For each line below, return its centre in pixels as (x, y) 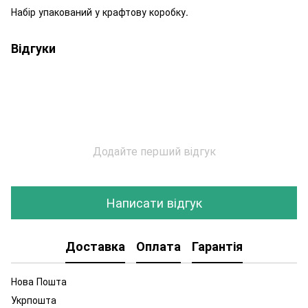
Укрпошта (34, 299)
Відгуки (33, 48)
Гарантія (217, 246)
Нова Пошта (39, 281)
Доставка (95, 246)
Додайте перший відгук (154, 151)
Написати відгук (154, 202)
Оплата (158, 246)
